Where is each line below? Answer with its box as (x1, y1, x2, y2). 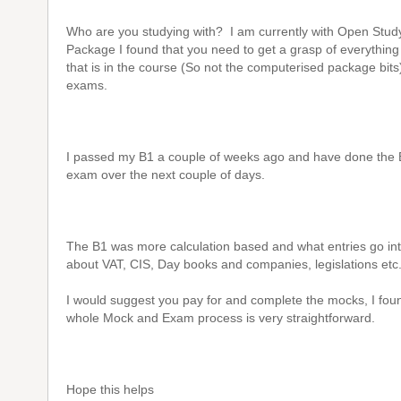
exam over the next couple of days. (66, 167, 265, 182)
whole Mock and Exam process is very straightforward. (66, 311, 375, 325)
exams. (66, 78, 107, 92)
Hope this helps (66, 382, 154, 397)
